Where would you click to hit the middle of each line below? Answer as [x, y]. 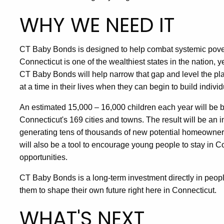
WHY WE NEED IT [97, 25]
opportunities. [43, 157]
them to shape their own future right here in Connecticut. [118, 190]
